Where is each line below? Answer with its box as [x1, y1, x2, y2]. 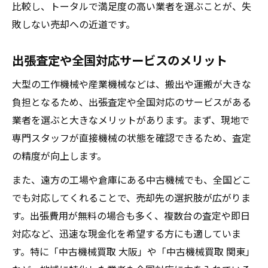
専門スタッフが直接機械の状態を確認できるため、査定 [12, 130, 251, 145]
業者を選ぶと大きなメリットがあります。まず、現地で [12, 112, 249, 127]
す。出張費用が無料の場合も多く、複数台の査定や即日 [12, 208, 250, 223]
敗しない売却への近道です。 [12, 17, 135, 31]
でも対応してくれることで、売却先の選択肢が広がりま [12, 190, 251, 205]
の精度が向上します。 [12, 148, 106, 163]
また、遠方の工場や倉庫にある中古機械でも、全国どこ [12, 172, 251, 187]
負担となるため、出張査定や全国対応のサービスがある [12, 95, 251, 109]
